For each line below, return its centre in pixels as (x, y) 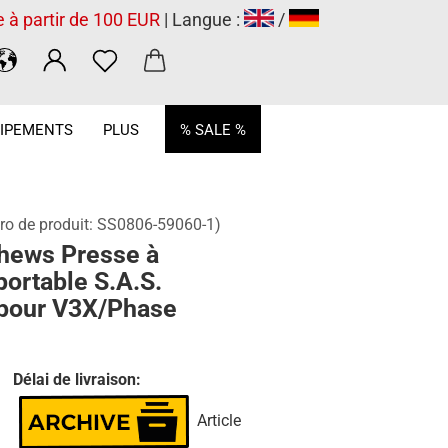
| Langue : (202, 19)
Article (218, 420)
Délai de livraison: (76, 379)
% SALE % (213, 130)
